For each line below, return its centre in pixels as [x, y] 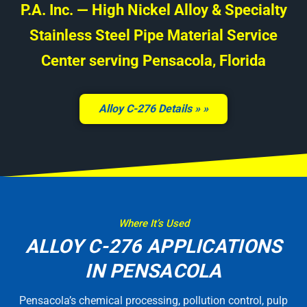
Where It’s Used [153, 224]
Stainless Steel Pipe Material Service [153, 36]
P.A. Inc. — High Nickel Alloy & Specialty [153, 10]
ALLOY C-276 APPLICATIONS [153, 247]
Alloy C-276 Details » [149, 109]
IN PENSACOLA [153, 271]
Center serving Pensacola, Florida [153, 61]
